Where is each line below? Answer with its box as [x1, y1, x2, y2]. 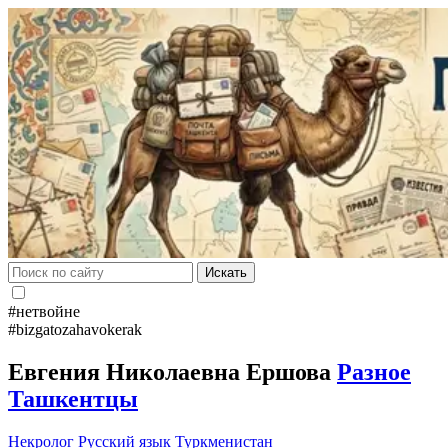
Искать [205, 265, 247, 280]
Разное [337, 358, 411, 385]
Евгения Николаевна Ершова [8, 358, 337, 385]
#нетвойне [8, 303, 80, 320]
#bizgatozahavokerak [8, 321, 142, 338]
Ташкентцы [8, 385, 138, 412]
